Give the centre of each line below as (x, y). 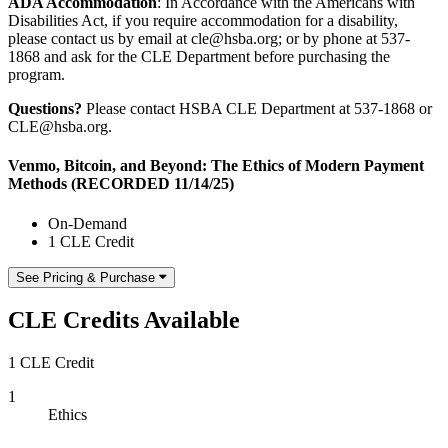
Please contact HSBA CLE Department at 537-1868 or (257, 108)
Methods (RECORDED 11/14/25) (121, 184)
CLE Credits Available (124, 320)
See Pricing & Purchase (85, 277)
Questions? (45, 108)
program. (36, 74)
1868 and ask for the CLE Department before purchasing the (199, 56)
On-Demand (87, 223)
